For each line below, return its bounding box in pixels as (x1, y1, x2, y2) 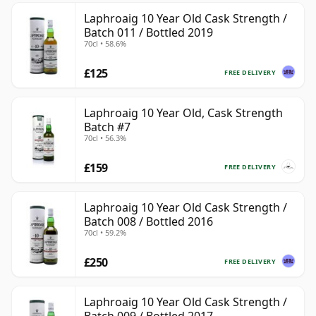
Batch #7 (84, 119, 130, 135)
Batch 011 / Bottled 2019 (84, 25, 213, 41)
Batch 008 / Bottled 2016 (84, 214, 213, 230)
